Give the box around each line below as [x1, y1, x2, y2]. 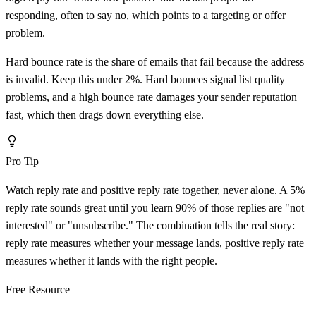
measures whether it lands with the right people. [6, 255, 217, 267]
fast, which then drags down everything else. [6, 109, 204, 121]
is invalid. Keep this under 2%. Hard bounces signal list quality [6, 73, 285, 86]
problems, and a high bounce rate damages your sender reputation [6, 91, 297, 104]
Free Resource [6, 284, 70, 296]
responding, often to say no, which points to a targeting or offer [6, 9, 286, 22]
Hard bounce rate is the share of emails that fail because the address [6, 56, 304, 68]
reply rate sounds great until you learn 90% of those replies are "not [6, 202, 304, 214]
